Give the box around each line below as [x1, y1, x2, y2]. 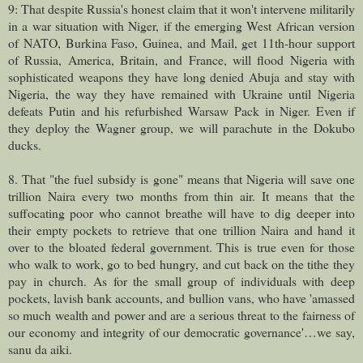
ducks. [8, 135, 41, 153]
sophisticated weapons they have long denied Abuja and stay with [8, 67, 355, 85]
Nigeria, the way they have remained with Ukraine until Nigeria [8, 84, 355, 102]
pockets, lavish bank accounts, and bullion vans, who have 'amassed [8, 288, 355, 306]
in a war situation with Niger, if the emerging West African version [8, 16, 355, 34]
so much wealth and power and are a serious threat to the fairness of [8, 305, 355, 323]
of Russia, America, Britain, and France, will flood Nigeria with [8, 50, 355, 68]
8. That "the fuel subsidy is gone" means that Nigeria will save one [8, 169, 355, 187]
